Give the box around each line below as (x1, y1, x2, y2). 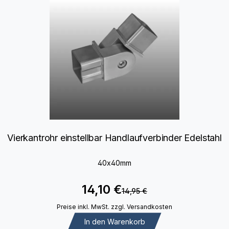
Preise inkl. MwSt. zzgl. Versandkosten (57, 203, 172, 211)
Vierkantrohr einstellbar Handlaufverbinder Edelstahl (7, 132, 222, 143)
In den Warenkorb (84, 217, 145, 226)
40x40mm (98, 158, 131, 167)
